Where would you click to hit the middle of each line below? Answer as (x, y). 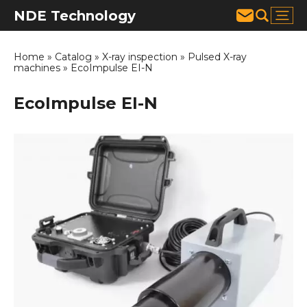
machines (37, 68)
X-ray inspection (140, 57)
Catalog (73, 57)
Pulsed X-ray (217, 57)
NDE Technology (75, 15)
